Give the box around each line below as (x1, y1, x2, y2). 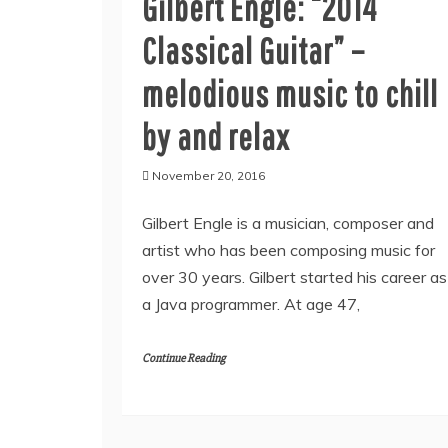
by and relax (142, 116, 290, 157)
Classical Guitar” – (142, 30, 365, 71)
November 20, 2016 (152, 168, 265, 183)
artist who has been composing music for (142, 240, 435, 260)
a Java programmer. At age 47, (142, 294, 360, 314)
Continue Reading (142, 351, 225, 366)
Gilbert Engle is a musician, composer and (142, 213, 434, 233)
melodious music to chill (142, 73, 438, 114)
